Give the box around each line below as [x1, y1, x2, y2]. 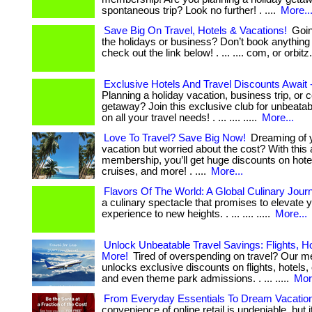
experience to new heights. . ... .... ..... [102, 208, 273, 219]
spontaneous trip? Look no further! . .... [102, 5, 279, 16]
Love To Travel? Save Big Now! [104, 132, 246, 143]
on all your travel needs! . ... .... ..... [102, 112, 260, 123]
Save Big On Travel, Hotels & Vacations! [104, 25, 287, 36]
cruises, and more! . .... [102, 166, 209, 177]
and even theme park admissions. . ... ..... [102, 273, 292, 284]
